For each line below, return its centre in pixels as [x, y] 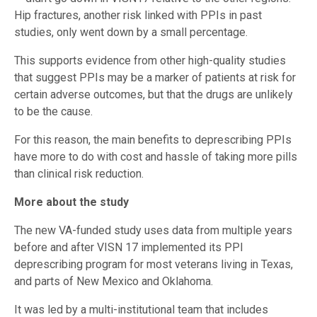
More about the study [71, 202]
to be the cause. [53, 112]
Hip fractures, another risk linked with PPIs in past [138, 16]
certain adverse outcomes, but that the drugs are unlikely [154, 95]
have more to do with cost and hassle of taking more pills [156, 157]
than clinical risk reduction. [79, 174]
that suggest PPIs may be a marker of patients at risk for [155, 78]
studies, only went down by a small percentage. [131, 33]
